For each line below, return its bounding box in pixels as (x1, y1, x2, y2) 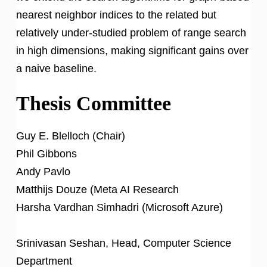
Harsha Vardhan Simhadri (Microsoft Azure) (16, 201, 223, 213)
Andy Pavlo (16, 165, 70, 178)
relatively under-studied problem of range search (16, 26, 246, 39)
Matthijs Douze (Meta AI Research (16, 183, 179, 195)
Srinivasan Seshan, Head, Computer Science (16, 237, 231, 249)
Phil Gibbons (16, 147, 77, 160)
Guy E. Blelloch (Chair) (16, 129, 125, 142)
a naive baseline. (16, 62, 97, 74)
